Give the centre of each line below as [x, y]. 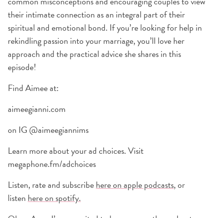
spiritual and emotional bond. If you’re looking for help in [105, 27]
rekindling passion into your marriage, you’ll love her [96, 41]
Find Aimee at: [33, 88]
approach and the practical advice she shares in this [94, 54]
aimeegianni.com [37, 109]
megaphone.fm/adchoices [52, 164]
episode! [22, 67]
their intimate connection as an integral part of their [96, 14]
